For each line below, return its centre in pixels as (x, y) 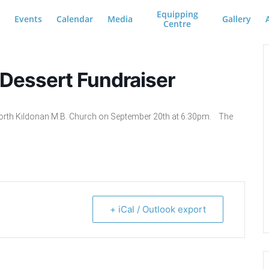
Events (28, 19)
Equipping (177, 14)
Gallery (236, 19)
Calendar (74, 19)
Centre (177, 24)
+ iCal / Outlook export (158, 209)
